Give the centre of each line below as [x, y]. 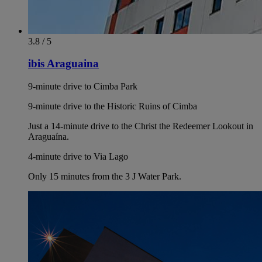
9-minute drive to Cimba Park [83, 86]
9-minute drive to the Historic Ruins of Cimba [113, 106]
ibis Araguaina [63, 64]
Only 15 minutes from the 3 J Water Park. [105, 176]
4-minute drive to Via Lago [78, 156]
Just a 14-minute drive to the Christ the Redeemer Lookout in [141, 126]
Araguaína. [49, 136]
